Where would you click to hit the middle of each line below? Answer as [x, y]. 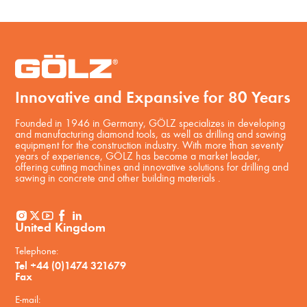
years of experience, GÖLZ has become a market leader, [138, 157]
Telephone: [37, 251]
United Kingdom [61, 228]
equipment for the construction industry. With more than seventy [149, 146]
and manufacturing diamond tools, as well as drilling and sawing [151, 135]
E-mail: [28, 300]
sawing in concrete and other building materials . [118, 179]
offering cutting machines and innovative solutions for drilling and [152, 168]
